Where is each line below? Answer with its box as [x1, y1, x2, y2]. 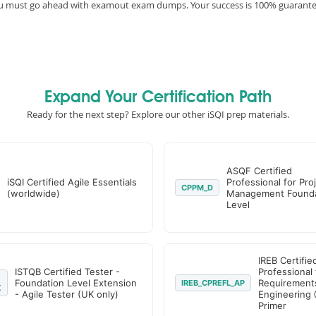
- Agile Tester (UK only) [14, 288, 119, 300]
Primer [257, 300, 286, 311]
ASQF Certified [226, 165, 292, 176]
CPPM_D [181, 183, 213, 193]
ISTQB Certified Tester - [14, 266, 120, 277]
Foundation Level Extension [14, 277, 137, 288]
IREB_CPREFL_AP [181, 278, 245, 288]
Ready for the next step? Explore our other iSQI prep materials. [27, 108, 289, 121]
